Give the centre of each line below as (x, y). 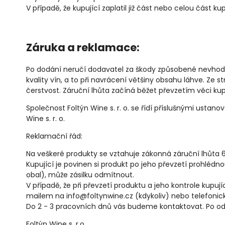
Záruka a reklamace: (83, 48)
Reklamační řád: (54, 136)
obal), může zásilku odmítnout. (80, 175)
